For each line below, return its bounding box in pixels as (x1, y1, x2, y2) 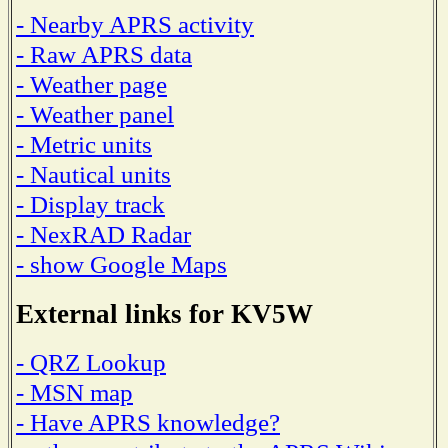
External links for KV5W (16, 298, 313, 329)
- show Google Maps (16, 249, 227, 279)
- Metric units (16, 129, 152, 159)
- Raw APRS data (16, 39, 192, 69)
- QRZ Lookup (16, 348, 166, 378)
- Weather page (16, 69, 167, 99)
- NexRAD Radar (16, 219, 191, 249)
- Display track (16, 189, 165, 219)
